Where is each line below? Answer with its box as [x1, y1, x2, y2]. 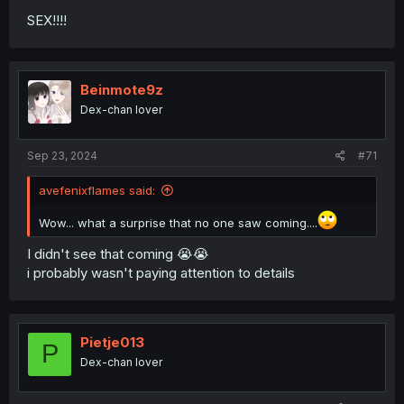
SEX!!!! [27, 11, 67, 29]
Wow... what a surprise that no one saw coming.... [39, 216, 317, 230]
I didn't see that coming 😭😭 [27, 244, 209, 262]
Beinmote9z [80, 80, 163, 98]
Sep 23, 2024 [27, 149, 97, 162]
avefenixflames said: [39, 183, 155, 197]
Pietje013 [80, 333, 144, 351]
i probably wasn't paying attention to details [27, 263, 295, 281]
